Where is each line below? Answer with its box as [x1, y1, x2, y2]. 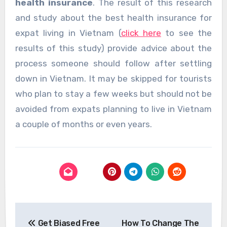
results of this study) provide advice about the [15, 43, 212, 53]
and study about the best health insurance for [15, 12, 212, 23]
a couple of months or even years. [15, 119, 152, 129]
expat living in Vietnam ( [15, 27, 121, 38]
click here [121, 27, 161, 38]
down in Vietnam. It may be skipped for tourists [15, 73, 212, 84]
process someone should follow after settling [15, 58, 212, 68]
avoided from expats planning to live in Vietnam [15, 103, 212, 114]
